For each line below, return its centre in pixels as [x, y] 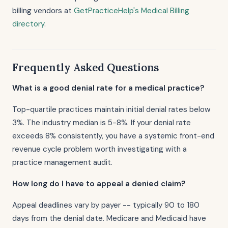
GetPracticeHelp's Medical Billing [132, 11]
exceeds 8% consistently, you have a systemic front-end [113, 136]
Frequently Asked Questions [86, 67]
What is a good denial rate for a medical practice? [108, 88]
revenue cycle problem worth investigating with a [99, 149]
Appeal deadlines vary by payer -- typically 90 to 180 [106, 205]
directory [28, 24]
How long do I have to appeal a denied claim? [99, 184]
